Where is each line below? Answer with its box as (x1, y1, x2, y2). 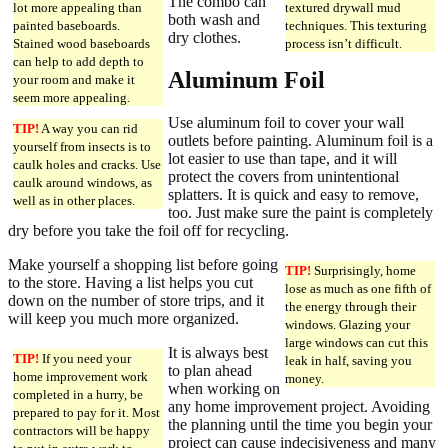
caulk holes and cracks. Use (13, 156, 161, 172)
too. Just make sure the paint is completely (168, 203, 433, 221)
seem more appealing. (13, 89, 130, 105)
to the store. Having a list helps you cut (8, 273, 253, 291)
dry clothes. (168, 28, 241, 46)
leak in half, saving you (285, 352, 412, 368)
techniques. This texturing (285, 17, 427, 33)
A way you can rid (39, 120, 138, 136)
